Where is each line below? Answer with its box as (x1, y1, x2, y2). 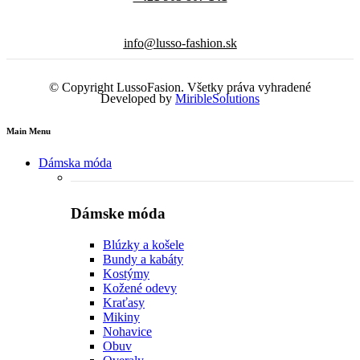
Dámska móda (39, 156, 112, 170)
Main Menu (6, 126, 51, 137)
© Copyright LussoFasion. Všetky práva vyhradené (49, 80, 311, 95)
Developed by (100, 92, 175, 106)
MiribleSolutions (175, 92, 260, 106)
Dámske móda (71, 205, 166, 223)
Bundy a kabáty (103, 252, 183, 266)
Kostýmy (103, 266, 149, 280)
